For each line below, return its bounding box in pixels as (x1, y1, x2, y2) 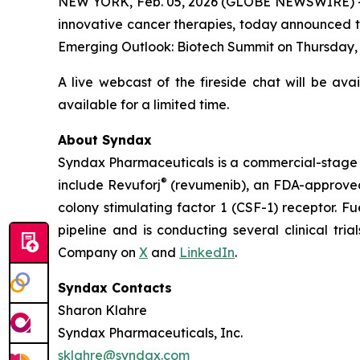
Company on (58, 244, 139, 261)
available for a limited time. (58, 96, 229, 113)
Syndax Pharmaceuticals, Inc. (58, 325, 243, 342)
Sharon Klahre (58, 302, 147, 319)
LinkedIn (179, 244, 235, 261)
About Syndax (58, 132, 152, 149)
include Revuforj (58, 177, 161, 194)
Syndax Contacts (58, 280, 172, 297)
